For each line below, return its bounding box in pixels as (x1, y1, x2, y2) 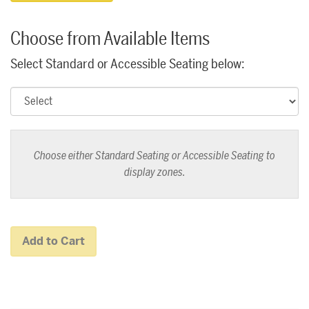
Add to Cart (22, 234, 85, 248)
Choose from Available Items (10, 27, 210, 51)
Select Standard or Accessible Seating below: (10, 55, 246, 73)
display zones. (123, 165, 186, 180)
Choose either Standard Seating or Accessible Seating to (34, 148, 275, 163)
